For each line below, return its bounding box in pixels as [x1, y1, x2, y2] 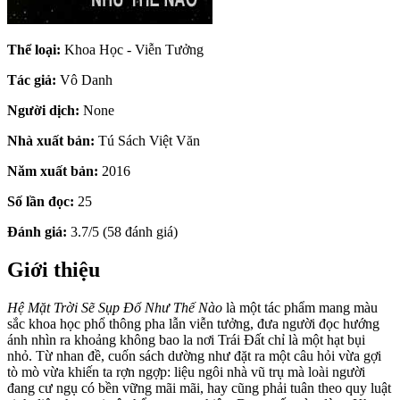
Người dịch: [7, 102, 79, 118]
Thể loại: [7, 41, 61, 57]
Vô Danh [60, 71, 112, 87]
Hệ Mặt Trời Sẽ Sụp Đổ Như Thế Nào [7, 299, 222, 315]
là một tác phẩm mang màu [222, 299, 378, 315]
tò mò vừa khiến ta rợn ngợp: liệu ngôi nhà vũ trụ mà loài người [7, 363, 365, 379]
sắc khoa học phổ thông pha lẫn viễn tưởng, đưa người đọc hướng [7, 315, 379, 331]
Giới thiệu [7, 257, 100, 281]
